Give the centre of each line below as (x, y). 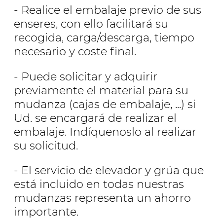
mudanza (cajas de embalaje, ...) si (105, 104)
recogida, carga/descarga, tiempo (104, 38)
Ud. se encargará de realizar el (95, 118)
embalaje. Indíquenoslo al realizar (105, 131)
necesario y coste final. (75, 52)
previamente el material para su (101, 90)
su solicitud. (46, 145)
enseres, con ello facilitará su (91, 24)
